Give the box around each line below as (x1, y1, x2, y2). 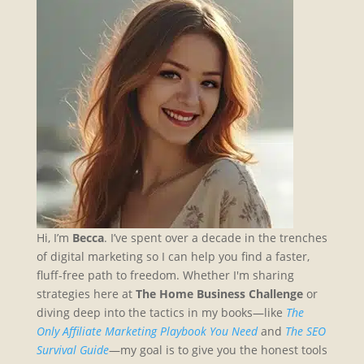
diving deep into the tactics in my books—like (36, 304, 286, 320)
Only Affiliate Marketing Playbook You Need (36, 323, 258, 339)
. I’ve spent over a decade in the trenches (103, 229, 327, 245)
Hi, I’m (36, 229, 72, 245)
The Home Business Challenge (135, 285, 303, 301)
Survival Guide (36, 341, 109, 357)
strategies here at (36, 285, 136, 301)
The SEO (284, 323, 326, 339)
